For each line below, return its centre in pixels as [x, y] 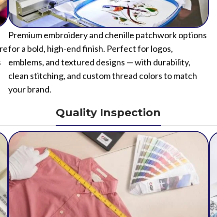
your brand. [30, 125]
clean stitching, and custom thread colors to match [102, 111]
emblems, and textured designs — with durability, [99, 98]
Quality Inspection [108, 148]
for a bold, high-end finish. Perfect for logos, [90, 84]
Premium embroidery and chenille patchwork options [107, 70]
